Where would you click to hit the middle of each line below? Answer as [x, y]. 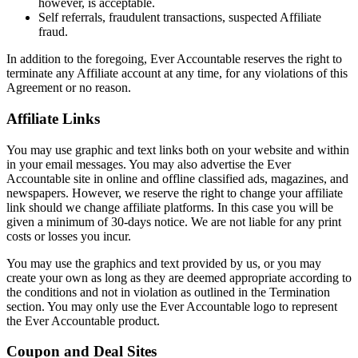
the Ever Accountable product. [83, 320]
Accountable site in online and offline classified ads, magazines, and [177, 178]
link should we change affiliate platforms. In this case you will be [170, 207]
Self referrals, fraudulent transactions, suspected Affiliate [180, 18]
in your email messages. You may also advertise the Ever [149, 164]
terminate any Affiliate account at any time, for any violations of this [177, 74]
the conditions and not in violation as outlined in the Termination [168, 292]
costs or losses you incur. [69, 236]
